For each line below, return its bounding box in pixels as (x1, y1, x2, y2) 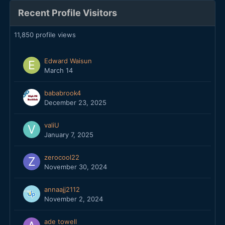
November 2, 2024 (44, 195, 103, 203)
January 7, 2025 (44, 131, 93, 139)
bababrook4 (44, 89, 81, 97)
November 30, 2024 (44, 163, 107, 171)
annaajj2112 (44, 185, 80, 194)
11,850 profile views (14, 31, 76, 39)
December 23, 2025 (44, 98, 106, 107)
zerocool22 (44, 153, 79, 162)
